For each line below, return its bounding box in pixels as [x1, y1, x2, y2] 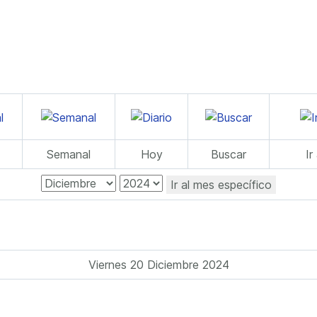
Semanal [47, 147, 91, 161]
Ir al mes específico [171, 177, 272, 192]
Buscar [211, 147, 246, 161]
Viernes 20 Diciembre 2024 [88, 258, 229, 272]
